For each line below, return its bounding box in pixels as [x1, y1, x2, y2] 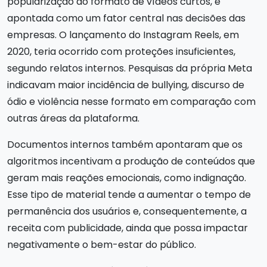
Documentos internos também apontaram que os [7, 138, 243, 151]
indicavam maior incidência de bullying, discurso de [7, 78, 244, 92]
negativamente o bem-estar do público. [7, 238, 196, 252]
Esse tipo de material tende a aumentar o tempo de [7, 188, 251, 201]
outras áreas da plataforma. [7, 111, 139, 125]
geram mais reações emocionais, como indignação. [7, 171, 246, 185]
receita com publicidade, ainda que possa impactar [7, 221, 248, 235]
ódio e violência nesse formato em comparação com [7, 95, 256, 108]
